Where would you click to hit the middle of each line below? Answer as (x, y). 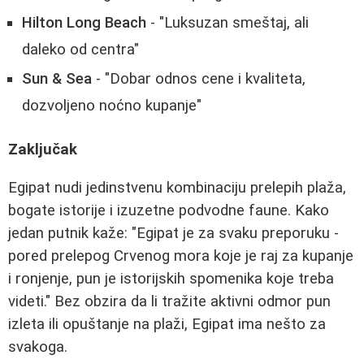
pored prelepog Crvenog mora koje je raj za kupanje (181, 256)
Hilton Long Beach (84, 22)
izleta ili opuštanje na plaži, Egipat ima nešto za (167, 324)
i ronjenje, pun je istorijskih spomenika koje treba (171, 278)
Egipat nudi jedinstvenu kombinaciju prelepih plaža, (177, 187)
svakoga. (38, 347)
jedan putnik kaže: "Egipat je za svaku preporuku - (173, 233)
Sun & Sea (57, 78)
